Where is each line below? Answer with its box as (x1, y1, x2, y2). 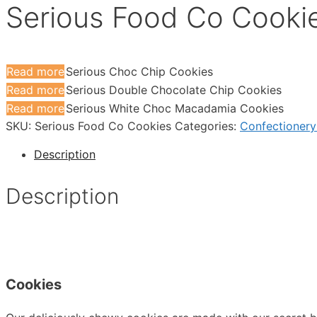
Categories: (175, 119, 240, 134)
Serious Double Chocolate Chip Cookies (66, 83, 282, 98)
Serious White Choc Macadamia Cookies (66, 101, 284, 116)
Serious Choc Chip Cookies (66, 64, 213, 79)
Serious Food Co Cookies (35, 119, 171, 134)
